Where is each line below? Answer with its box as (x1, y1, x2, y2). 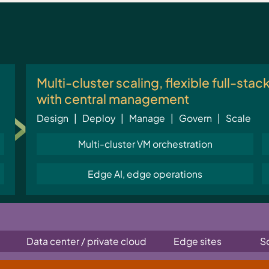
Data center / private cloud (26, 235, 147, 247)
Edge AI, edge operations (88, 168, 203, 180)
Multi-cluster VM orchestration (77, 138, 213, 150)
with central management (36, 91, 189, 107)
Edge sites (174, 235, 222, 247)
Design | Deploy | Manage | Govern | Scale (36, 112, 251, 124)
